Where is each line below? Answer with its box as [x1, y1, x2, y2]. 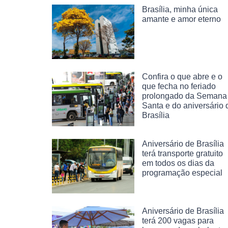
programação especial [142, 168, 222, 177]
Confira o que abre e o [142, 72, 222, 81]
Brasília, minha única [142, 5, 218, 14]
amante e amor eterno [142, 15, 221, 23]
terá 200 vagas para [142, 216, 214, 225]
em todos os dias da [142, 158, 214, 167]
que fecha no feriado [142, 81, 216, 91]
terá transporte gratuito [142, 149, 223, 158]
